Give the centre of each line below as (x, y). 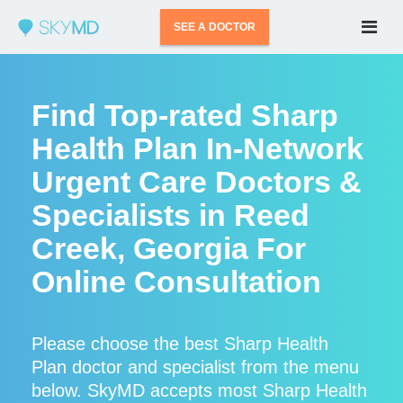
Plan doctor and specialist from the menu (195, 367)
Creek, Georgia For (169, 248)
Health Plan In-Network (197, 148)
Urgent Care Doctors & (197, 182)
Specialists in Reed (170, 215)
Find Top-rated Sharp (185, 115)
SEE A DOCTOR (215, 27)
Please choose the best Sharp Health (180, 344)
